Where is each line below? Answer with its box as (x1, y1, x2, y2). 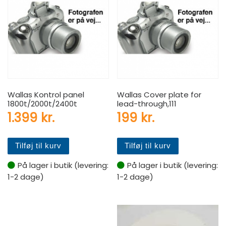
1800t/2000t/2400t (8, 98, 77, 109)
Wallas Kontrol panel (8, 89, 84, 100)
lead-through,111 (117, 98, 177, 109)
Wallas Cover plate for (117, 89, 202, 100)
